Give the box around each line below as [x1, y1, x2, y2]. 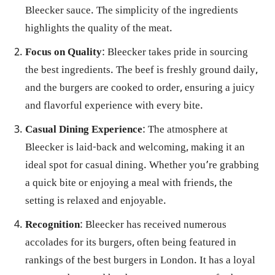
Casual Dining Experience [25, 123, 142, 137]
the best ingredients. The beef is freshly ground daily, [25, 63, 258, 78]
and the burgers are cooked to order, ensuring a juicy [25, 81, 255, 96]
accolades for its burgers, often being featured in [25, 236, 236, 250]
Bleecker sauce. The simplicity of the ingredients [25, 4, 238, 18]
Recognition [25, 218, 80, 233]
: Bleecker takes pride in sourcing [102, 45, 248, 60]
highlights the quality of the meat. [25, 21, 172, 36]
